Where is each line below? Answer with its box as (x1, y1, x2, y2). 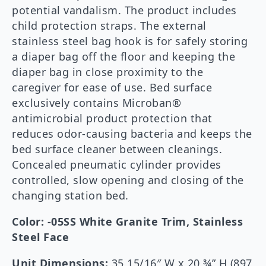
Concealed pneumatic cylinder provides (12, 157, 221, 172)
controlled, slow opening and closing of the (12, 173, 244, 188)
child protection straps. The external (12, 18, 207, 33)
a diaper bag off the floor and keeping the (12, 49, 235, 64)
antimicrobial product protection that (12, 111, 213, 126)
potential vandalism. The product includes (12, 3, 237, 18)
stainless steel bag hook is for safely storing (12, 34, 248, 49)
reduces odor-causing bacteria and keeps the (12, 126, 252, 141)
